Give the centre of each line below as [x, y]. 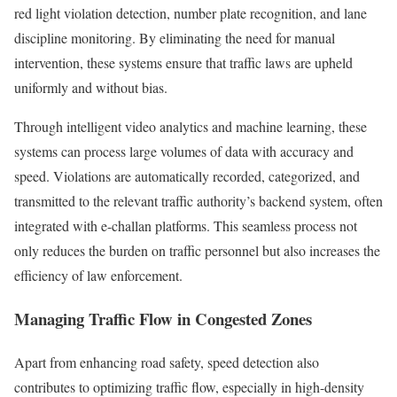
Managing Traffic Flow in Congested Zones [163, 318]
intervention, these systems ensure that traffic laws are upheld [183, 63]
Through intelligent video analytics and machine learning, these [191, 127]
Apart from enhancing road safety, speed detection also [167, 362]
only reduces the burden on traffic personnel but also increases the [197, 251]
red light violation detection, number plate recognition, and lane [191, 13]
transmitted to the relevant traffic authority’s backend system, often [198, 201]
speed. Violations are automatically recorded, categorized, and [187, 176]
